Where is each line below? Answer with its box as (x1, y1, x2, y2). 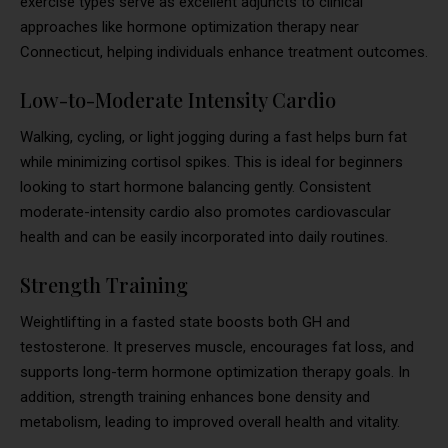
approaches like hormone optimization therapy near (20, 17, 359, 36)
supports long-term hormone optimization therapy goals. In (20, 362, 410, 381)
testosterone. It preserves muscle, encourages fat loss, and (20, 337, 414, 356)
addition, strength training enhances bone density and (20, 387, 370, 406)
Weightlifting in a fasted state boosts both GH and (20, 312, 350, 331)
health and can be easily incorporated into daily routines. (20, 227, 388, 246)
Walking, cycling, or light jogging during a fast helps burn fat (20, 127, 407, 146)
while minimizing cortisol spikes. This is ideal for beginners (20, 152, 403, 171)
